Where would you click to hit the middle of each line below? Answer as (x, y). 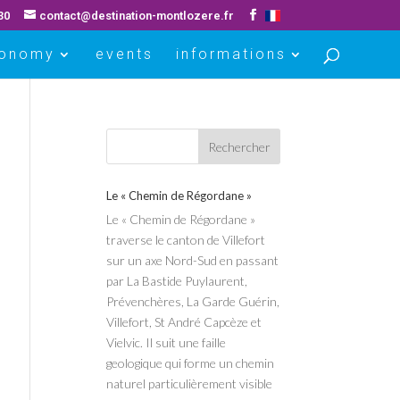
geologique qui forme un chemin (191, 363)
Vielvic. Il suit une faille (167, 342)
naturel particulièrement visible (190, 383)
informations (231, 54)
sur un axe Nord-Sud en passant (193, 260)
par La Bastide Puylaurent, (177, 281)
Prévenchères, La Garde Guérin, (193, 301)
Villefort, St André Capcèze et (184, 322)
